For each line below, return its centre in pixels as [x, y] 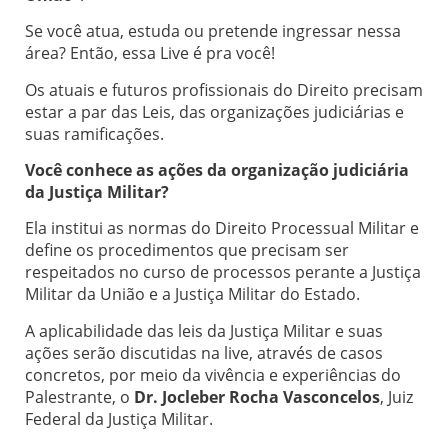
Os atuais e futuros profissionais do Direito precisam [224, 89]
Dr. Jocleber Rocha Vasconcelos [257, 396]
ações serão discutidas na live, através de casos [204, 352]
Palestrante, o [79, 396]
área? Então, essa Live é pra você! [150, 53]
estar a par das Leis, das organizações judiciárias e [214, 111]
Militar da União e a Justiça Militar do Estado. [192, 294]
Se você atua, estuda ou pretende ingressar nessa [213, 31]
